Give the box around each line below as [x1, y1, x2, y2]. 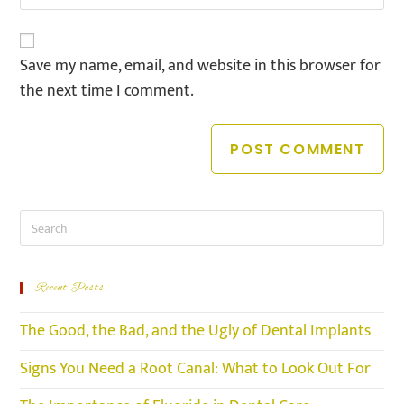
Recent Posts [36, 280, 106, 297]
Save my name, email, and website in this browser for [20, 52, 381, 80]
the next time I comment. [20, 78, 195, 106]
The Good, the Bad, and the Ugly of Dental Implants [20, 317, 372, 345]
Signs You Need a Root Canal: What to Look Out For [20, 355, 372, 383]
